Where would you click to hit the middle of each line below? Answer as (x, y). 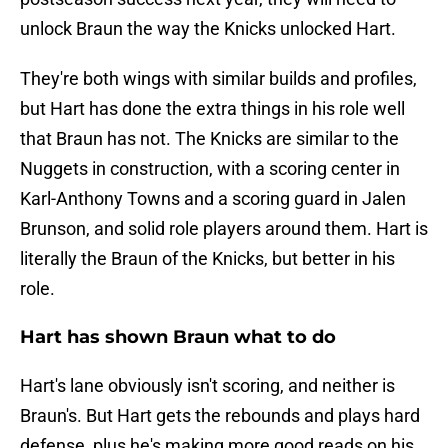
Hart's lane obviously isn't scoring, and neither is (207, 386)
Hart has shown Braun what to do (178, 337)
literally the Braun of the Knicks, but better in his (207, 259)
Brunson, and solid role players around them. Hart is (224, 229)
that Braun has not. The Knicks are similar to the (209, 139)
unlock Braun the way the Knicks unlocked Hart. (208, 29)
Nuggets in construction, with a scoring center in (210, 169)
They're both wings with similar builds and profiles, (218, 79)
